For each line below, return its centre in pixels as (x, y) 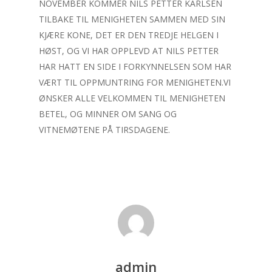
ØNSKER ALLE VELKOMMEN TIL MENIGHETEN (132, 98)
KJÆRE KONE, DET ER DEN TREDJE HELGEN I (129, 35)
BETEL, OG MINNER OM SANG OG (108, 114)
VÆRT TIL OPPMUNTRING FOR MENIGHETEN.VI (135, 82)
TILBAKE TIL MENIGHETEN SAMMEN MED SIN (132, 19)
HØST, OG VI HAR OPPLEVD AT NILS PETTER (129, 51)
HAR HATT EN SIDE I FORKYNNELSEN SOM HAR (135, 66)
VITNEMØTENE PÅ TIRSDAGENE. (104, 130)
